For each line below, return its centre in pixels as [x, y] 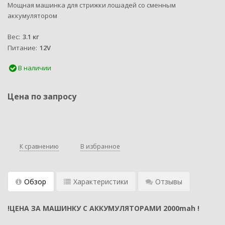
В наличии [34, 68]
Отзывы [169, 181]
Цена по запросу [42, 96]
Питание [22, 47]
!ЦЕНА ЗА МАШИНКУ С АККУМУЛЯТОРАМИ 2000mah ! [103, 208]
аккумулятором [32, 15]
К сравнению [39, 146]
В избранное [100, 146]
